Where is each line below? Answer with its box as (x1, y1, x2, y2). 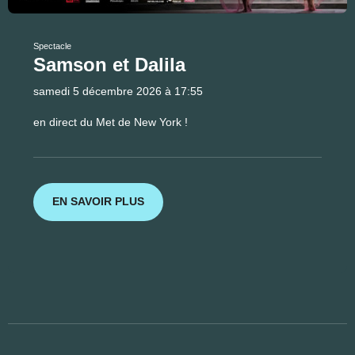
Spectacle (33, 40, 71, 51)
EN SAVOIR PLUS (52, 195, 144, 208)
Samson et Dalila (33, 53, 185, 75)
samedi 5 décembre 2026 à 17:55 (33, 84, 203, 97)
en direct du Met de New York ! (33, 115, 188, 128)
